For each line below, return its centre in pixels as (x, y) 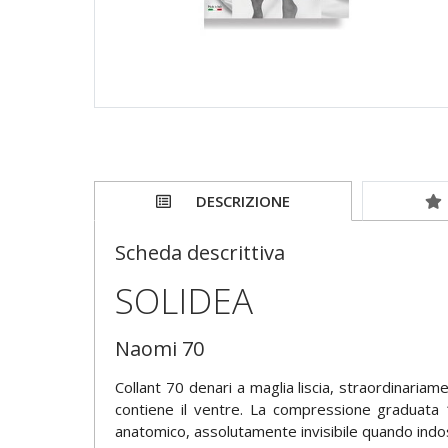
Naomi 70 (159, 349)
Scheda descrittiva (199, 253)
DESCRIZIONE (243, 201)
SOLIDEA (183, 301)
